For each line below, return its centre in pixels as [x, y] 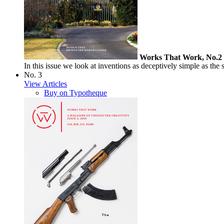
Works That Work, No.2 [181, 57]
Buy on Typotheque [75, 93]
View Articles [45, 84]
